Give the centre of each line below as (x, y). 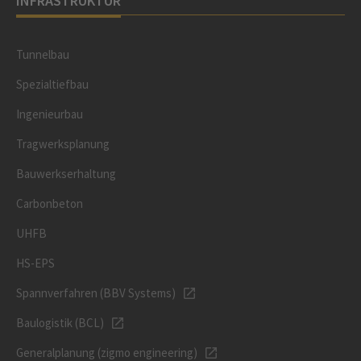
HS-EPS (35, 263)
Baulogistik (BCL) (60, 323)
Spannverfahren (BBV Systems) (96, 293)
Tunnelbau (43, 54)
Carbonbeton (50, 203)
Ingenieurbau (50, 114)
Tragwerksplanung (63, 144)
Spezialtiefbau (52, 84)
